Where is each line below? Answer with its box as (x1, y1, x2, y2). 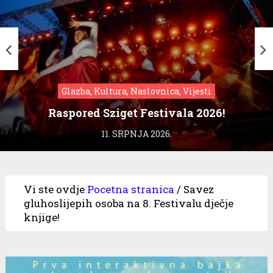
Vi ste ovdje (23, 182, 85, 196)
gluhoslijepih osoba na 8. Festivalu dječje (23, 196, 233, 210)
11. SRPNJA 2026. (101, 127, 172, 140)
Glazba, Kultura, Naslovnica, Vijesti (62, 85, 211, 97)
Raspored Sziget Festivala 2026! (48, 105, 225, 120)
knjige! (23, 210, 60, 224)
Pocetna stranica (87, 182, 174, 196)
